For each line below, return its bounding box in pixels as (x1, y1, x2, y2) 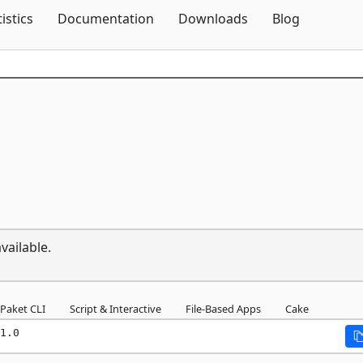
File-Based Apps (186, 301, 261, 316)
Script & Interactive (70, 301, 161, 316)
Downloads (178, 10, 248, 28)
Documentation (58, 10, 154, 28)
